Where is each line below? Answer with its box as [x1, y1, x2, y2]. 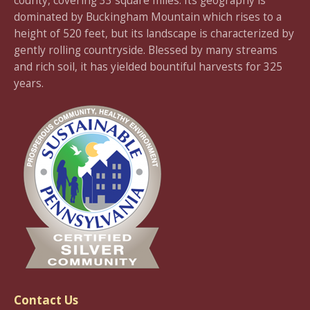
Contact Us [14, 292, 78, 309]
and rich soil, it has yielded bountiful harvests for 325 [14, 60, 282, 74]
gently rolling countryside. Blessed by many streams [14, 43, 277, 57]
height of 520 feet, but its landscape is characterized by [14, 26, 294, 41]
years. [14, 76, 44, 91]
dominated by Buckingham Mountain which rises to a [14, 10, 282, 24]
